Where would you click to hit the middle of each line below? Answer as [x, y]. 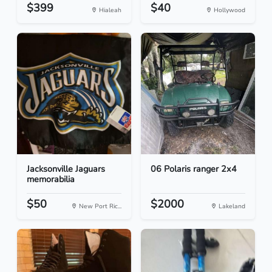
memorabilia [51, 179]
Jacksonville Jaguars [66, 169]
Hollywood [229, 10]
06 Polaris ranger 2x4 [194, 169]
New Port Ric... [99, 206]
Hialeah [109, 10]
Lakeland [231, 206]
